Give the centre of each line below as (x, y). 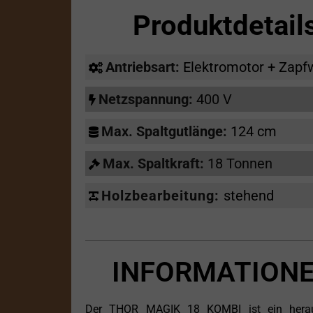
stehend (249, 196)
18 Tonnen (240, 164)
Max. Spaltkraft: (155, 164)
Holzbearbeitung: (162, 196)
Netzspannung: (147, 100)
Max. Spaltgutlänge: (166, 132)
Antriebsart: (144, 67)
